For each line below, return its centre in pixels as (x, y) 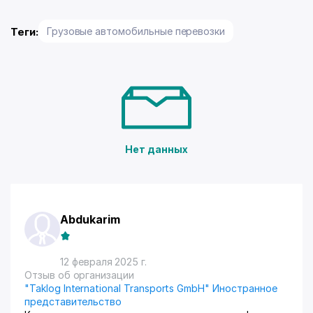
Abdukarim (90, 219)
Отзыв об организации (79, 275)
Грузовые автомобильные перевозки (136, 31)
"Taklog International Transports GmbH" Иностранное (151, 288)
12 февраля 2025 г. (104, 262)
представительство (73, 301)
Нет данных (156, 149)
